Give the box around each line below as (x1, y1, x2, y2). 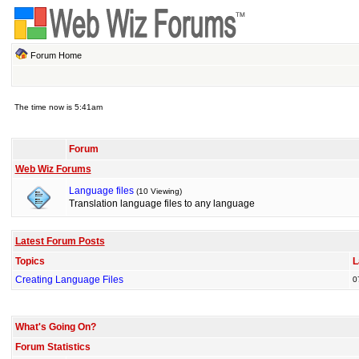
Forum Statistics (14, 341, 91, 353)
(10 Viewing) (135, 187, 182, 196)
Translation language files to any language (68, 198, 255, 209)
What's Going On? (14, 321, 96, 333)
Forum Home (30, 50, 82, 60)
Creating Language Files (14, 274, 123, 285)
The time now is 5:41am (14, 103, 103, 111)
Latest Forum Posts (14, 236, 105, 247)
